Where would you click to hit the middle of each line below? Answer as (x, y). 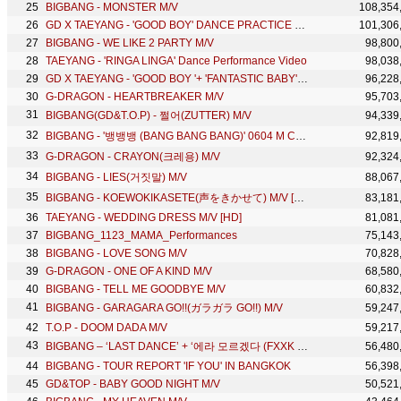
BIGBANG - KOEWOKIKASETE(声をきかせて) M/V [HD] (299, 198)
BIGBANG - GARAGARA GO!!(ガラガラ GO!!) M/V (164, 308)
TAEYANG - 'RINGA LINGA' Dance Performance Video (176, 61)
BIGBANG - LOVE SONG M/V (116, 253)
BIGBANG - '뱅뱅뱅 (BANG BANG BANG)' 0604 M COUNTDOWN (301, 136)
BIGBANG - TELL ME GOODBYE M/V (136, 289)
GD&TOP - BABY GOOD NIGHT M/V (133, 384)
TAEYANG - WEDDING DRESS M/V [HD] (144, 218)
